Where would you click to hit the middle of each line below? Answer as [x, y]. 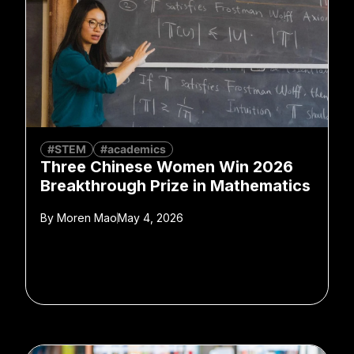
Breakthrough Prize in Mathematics [175, 186]
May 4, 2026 [151, 218]
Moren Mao [85, 218]
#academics [133, 149]
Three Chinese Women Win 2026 [167, 167]
